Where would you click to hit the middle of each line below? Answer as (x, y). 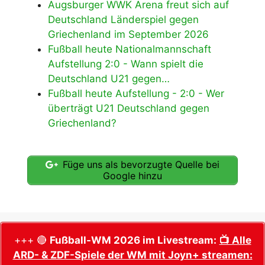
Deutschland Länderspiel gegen (123, 20)
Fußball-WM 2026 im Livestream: (133, 240)
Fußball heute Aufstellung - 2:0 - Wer (136, 94)
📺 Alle (235, 240)
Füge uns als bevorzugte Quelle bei (140, 164)
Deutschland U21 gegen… (109, 79)
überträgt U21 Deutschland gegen (129, 109)
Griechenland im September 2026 (128, 35)
